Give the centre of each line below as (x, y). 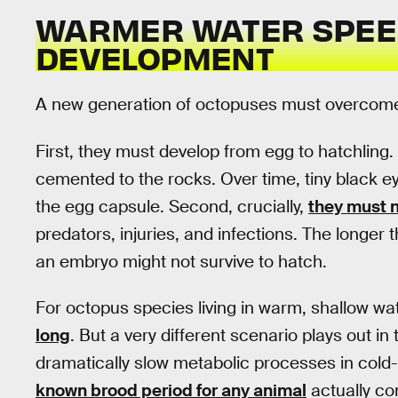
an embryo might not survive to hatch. (181, 261)
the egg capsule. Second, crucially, (172, 206)
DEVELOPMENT (155, 57)
